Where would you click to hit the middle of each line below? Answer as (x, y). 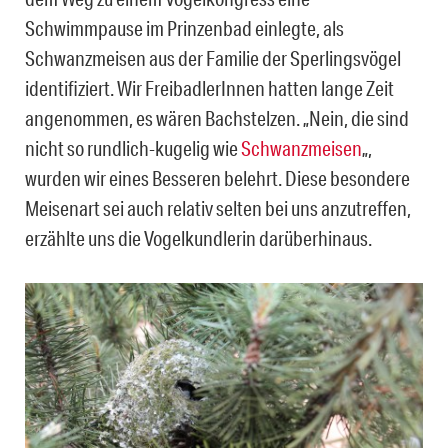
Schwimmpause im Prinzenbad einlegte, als (184, 27)
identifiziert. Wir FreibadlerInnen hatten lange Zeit (209, 87)
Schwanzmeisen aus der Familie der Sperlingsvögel (213, 57)
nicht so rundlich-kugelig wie (133, 147)
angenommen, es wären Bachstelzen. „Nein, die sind (217, 117)
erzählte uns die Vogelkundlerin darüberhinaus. (198, 237)
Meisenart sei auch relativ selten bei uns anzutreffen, (218, 207)
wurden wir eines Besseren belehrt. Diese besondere (217, 177)
